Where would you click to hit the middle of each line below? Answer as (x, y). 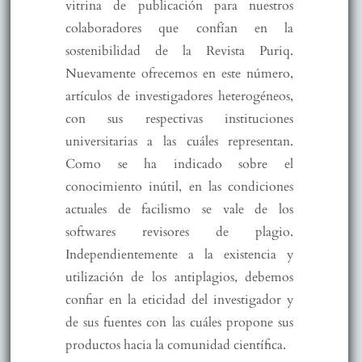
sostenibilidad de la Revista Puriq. (179, 51)
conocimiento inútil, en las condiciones (179, 186)
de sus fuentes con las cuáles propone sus (179, 322)
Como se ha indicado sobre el (179, 164)
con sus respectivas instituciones (179, 118)
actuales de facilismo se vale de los (179, 209)
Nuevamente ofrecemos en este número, (179, 73)
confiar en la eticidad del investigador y (179, 299)
